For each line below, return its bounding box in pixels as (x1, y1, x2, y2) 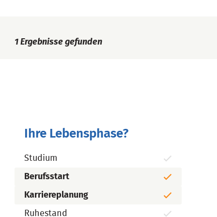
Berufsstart (24, 172, 69, 181)
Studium (24, 154, 57, 163)
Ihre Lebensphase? (24, 127, 128, 140)
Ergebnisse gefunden (18, 38, 102, 46)
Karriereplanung (24, 191, 88, 200)
